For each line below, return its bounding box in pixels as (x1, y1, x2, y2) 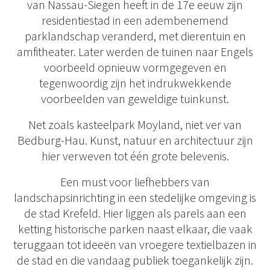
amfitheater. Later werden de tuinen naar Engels (17, 44, 253, 59)
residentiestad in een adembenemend (42, 13, 228, 28)
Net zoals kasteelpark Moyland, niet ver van (28, 117, 242, 132)
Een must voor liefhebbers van (60, 174, 210, 189)
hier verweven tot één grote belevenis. (41, 148, 229, 163)
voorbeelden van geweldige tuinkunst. (41, 91, 229, 106)
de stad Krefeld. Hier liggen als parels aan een (24, 206, 246, 221)
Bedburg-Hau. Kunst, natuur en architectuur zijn (17, 133, 253, 148)
